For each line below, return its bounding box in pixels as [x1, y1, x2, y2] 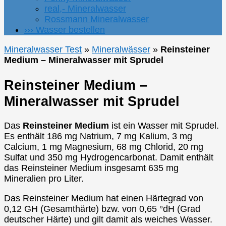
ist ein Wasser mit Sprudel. [109, 121, 219, 131]
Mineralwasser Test [4, 44, 82, 55]
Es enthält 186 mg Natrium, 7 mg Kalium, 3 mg [4, 131, 192, 142]
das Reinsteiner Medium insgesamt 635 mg [4, 163, 179, 174]
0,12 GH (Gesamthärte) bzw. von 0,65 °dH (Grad [4, 204, 200, 214]
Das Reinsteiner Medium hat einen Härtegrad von [4, 193, 203, 204]
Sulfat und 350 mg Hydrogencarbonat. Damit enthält [4, 152, 213, 163]
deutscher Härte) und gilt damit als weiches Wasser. [4, 214, 212, 225]
